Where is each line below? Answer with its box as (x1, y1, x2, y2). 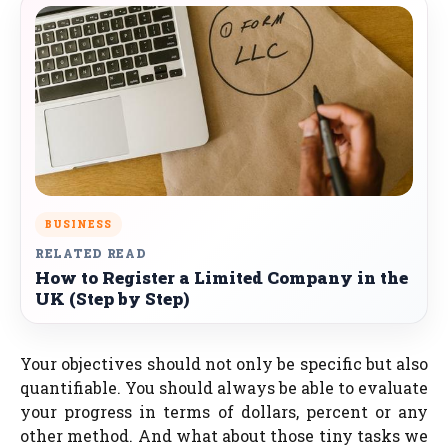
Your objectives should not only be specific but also (20, 353, 428, 374)
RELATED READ (35, 245, 147, 261)
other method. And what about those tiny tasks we (20, 425, 428, 446)
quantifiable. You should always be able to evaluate (20, 377, 428, 398)
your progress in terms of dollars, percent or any (20, 401, 428, 422)
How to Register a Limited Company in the (35, 266, 408, 289)
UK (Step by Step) (35, 287, 189, 310)
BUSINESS (45, 218, 112, 231)
